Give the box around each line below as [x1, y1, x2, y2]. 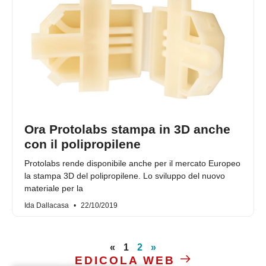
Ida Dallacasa [24, 201, 71, 210]
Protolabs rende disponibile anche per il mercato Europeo [24, 159, 240, 169]
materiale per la [24, 183, 83, 194]
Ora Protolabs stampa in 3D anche [24, 122, 230, 137]
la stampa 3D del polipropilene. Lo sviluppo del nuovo [24, 171, 225, 181]
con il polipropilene [24, 137, 141, 151]
